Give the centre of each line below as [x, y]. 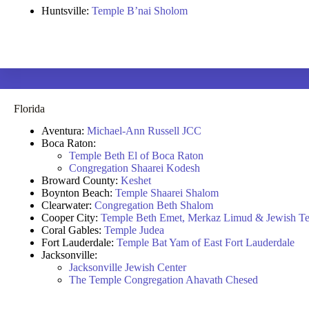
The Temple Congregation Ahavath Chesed [163, 280]
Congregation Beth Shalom [154, 206]
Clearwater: [68, 206]
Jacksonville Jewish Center [128, 268]
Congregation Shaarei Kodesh [134, 168]
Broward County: [81, 181]
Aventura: [64, 131]
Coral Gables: [73, 230]
